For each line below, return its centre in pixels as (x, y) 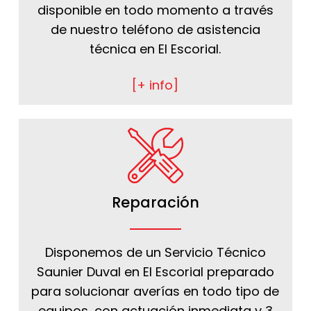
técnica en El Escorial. (155, 49)
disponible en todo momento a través (155, 10)
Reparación (155, 203)
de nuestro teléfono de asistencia (155, 30)
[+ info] (155, 85)
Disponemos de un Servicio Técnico (155, 252)
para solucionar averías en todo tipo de (155, 291)
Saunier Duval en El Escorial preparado (155, 271)
